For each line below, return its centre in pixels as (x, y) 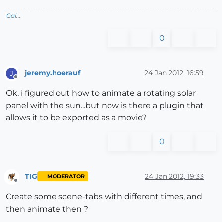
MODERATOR (66, 176)
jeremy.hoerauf (53, 73)
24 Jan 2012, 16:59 (174, 73)
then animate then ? (47, 209)
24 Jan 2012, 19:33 (174, 177)
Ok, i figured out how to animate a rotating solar (101, 93)
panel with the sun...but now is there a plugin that (105, 105)
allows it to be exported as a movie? (76, 117)
